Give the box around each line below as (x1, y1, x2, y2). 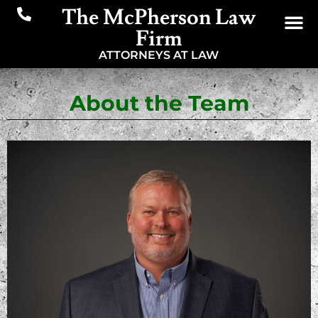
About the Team (69, 90, 249, 116)
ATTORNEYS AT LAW (99, 48, 219, 62)
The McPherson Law (62, 4, 256, 31)
